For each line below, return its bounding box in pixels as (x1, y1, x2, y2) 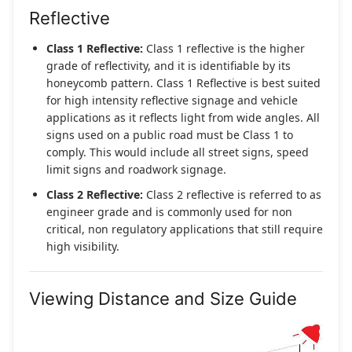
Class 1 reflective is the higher (143, 41, 305, 57)
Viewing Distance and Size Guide (29, 288, 297, 310)
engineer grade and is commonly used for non (46, 204, 292, 220)
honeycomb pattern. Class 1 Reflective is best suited (46, 75, 321, 91)
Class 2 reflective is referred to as (143, 187, 321, 203)
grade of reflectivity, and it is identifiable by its (46, 58, 291, 74)
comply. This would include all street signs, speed (46, 145, 309, 160)
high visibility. (46, 239, 119, 255)
